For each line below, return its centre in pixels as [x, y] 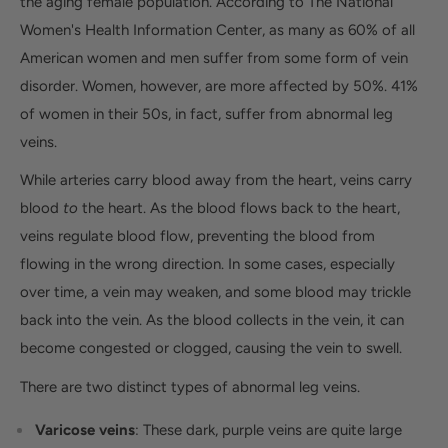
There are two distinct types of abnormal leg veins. [190, 386]
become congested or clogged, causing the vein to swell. [211, 348]
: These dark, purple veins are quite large [268, 429]
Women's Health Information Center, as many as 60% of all [217, 29]
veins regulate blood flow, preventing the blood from [197, 236]
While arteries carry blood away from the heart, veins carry [216, 180]
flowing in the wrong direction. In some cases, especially [207, 264]
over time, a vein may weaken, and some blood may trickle [215, 292]
